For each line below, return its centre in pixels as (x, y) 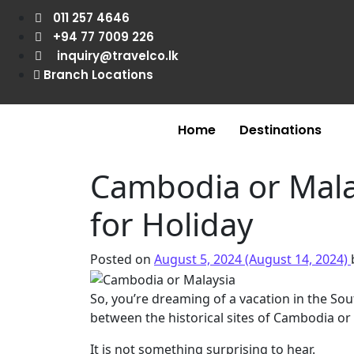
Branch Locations (98, 75)
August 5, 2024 (198, 259)
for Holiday (171, 224)
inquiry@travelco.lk (118, 56)
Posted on (122, 259)
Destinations (280, 130)
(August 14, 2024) (296, 259)
